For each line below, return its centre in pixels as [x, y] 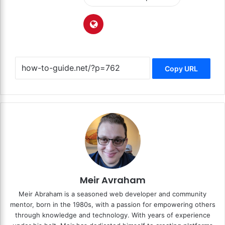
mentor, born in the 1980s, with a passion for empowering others [113, 204]
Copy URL [181, 69]
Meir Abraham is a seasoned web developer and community [113, 194]
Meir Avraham [113, 180]
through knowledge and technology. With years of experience [113, 215]
